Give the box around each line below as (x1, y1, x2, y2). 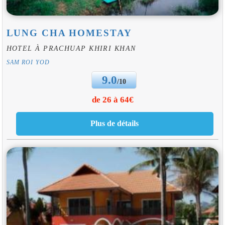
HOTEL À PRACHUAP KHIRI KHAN (6, 44, 136, 53)
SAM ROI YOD (6, 59, 50, 66)
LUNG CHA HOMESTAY (6, 27, 132, 38)
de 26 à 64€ (91, 95, 134, 105)
